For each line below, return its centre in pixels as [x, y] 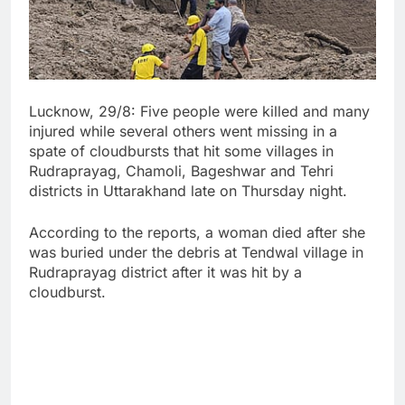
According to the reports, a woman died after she [197, 232]
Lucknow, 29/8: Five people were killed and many [199, 111]
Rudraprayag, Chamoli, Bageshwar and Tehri [181, 171]
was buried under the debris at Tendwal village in [196, 252]
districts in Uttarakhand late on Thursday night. [188, 191]
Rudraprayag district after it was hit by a [165, 272]
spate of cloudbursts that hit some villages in [181, 151]
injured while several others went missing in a [183, 131]
